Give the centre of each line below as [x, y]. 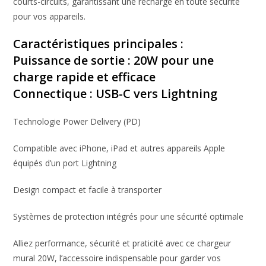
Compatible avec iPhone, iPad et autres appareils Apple [119, 148]
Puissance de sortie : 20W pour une [114, 60]
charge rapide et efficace [85, 77]
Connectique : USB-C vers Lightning [115, 93]
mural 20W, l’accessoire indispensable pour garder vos [117, 258]
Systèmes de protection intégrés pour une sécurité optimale [129, 216]
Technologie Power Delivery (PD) [77, 121]
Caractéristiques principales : [99, 43]
